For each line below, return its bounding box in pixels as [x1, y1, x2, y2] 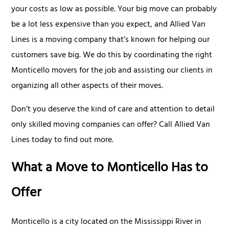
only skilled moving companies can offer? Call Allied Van [11, 117, 211, 133]
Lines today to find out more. [11, 132, 114, 148]
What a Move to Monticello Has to [11, 156, 209, 181]
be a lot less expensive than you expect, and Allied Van [11, 17, 206, 33]
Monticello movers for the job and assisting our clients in [11, 63, 213, 79]
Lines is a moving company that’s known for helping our [11, 32, 210, 48]
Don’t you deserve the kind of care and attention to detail [11, 102, 215, 118]
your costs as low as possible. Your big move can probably [11, 2, 217, 17]
